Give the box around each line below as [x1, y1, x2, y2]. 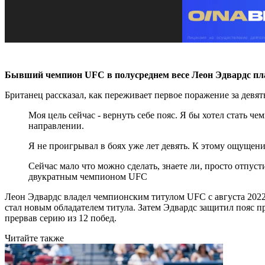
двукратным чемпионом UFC [28, 171, 147, 182]
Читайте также [5, 232, 64, 243]
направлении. [28, 120, 84, 131]
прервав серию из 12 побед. [5, 212, 117, 223]
